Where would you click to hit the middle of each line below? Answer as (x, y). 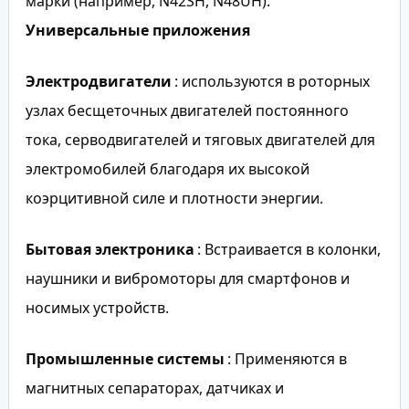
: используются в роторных (272, 81)
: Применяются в (287, 358)
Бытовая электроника (110, 249)
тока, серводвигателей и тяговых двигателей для (200, 139)
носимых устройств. (97, 307)
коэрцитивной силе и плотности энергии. (174, 198)
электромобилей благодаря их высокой (167, 168)
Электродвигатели (98, 81)
